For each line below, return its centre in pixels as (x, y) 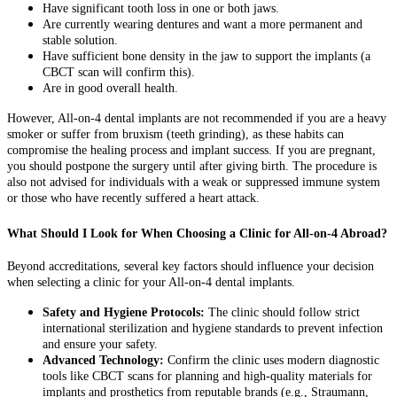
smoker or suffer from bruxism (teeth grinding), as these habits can (175, 134)
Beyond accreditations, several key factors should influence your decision (191, 267)
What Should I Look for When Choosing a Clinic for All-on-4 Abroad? (197, 233)
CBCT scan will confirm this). (119, 72)
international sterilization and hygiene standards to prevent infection (213, 329)
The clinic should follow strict (282, 313)
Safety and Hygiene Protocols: (124, 313)
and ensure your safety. (100, 345)
